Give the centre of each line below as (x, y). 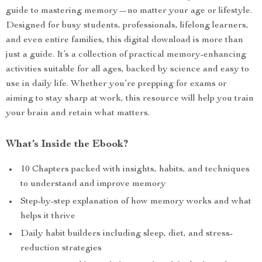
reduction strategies (61, 249)
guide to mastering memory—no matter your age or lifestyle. (129, 11)
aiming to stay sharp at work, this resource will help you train (130, 99)
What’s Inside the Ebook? (67, 144)
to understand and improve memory (93, 184)
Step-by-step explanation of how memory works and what (136, 202)
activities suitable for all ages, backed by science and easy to (127, 70)
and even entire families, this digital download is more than (125, 40)
